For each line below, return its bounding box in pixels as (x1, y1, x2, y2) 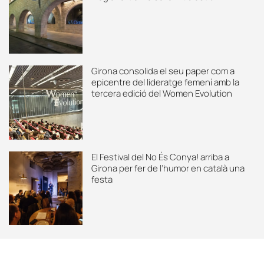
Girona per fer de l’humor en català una (91, 161, 245, 174)
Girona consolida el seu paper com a (91, 65, 235, 78)
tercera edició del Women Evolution (91, 87, 233, 100)
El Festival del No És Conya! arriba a (91, 150, 230, 163)
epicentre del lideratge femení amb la (91, 76, 240, 89)
